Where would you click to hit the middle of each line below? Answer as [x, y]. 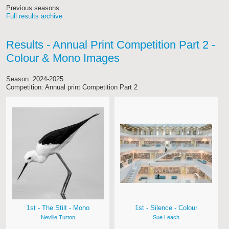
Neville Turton [58, 217]
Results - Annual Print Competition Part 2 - [111, 45]
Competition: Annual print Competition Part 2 [72, 87]
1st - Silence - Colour [166, 208]
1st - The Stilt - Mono [58, 208]
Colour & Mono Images [63, 58]
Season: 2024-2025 [35, 79]
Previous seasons [33, 8]
